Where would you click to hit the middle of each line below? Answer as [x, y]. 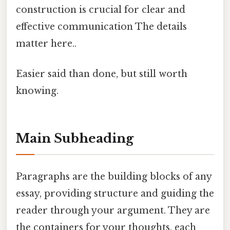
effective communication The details [101, 27]
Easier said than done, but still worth [102, 74]
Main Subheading [75, 139]
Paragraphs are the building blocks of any [114, 177]
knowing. [37, 91]
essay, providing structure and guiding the [115, 194]
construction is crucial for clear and [101, 10]
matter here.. [46, 44]
